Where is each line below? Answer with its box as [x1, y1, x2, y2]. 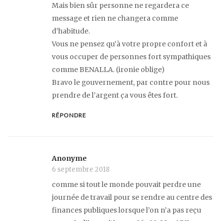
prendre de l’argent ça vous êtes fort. [52, 91, 178, 100]
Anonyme [52, 153, 87, 163]
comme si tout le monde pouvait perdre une [52, 180, 201, 189]
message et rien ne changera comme [52, 14, 178, 23]
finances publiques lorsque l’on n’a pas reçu [52, 205, 201, 215]
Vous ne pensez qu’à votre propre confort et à [52, 39, 207, 49]
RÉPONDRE [52, 111, 86, 119]
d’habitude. [52, 27, 90, 36]
